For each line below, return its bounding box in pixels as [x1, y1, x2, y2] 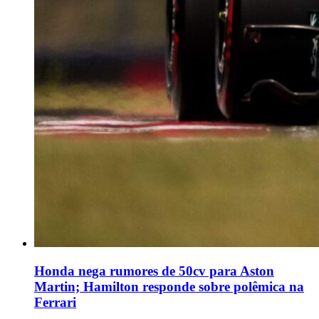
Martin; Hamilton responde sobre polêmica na [34, 278, 304, 294]
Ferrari [34, 294, 76, 310]
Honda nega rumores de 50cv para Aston [34, 263, 274, 278]
